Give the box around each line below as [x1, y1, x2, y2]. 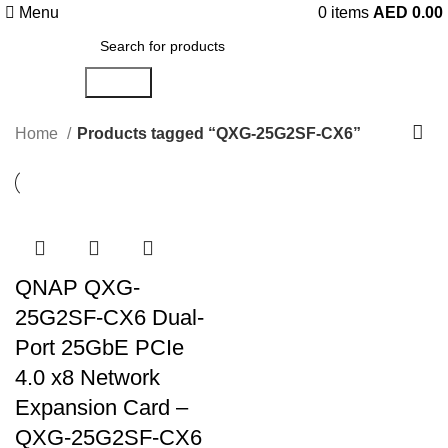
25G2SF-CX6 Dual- [15, 305, 204, 330]
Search [92, 74, 144, 91]
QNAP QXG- [15, 275, 140, 300]
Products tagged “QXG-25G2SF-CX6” [77, 124, 361, 142]
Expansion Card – [15, 395, 188, 420]
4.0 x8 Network [15, 365, 160, 390]
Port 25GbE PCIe [15, 335, 184, 360]
